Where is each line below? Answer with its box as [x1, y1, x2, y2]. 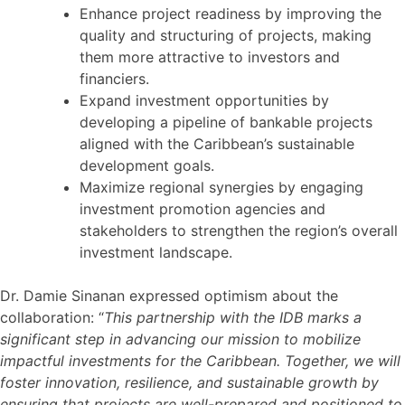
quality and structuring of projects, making [80, 25, 372, 44]
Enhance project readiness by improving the [80, 4, 381, 23]
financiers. [80, 69, 149, 88]
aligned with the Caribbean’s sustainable [80, 134, 354, 153]
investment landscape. [80, 242, 232, 261]
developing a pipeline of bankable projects [80, 112, 372, 131]
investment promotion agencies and [80, 199, 325, 218]
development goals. [80, 155, 214, 174]
